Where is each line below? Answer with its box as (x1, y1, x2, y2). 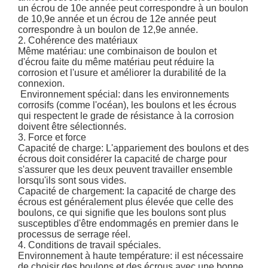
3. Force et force (18, 132, 87, 143)
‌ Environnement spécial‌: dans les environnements (18, 89, 230, 100)
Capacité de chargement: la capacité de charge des (18, 186, 236, 197)
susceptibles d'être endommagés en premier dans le (18, 218, 239, 229)
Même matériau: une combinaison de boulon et (18, 46, 217, 57)
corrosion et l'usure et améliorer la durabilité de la (18, 68, 227, 78)
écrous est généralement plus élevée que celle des (18, 197, 234, 208)
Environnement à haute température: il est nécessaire (18, 251, 244, 261)
